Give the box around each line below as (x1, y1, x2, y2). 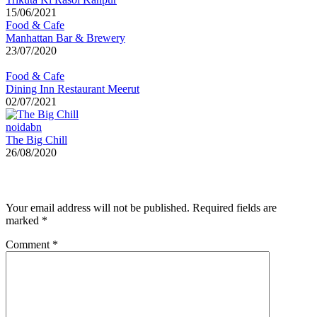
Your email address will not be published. (6, 201, 190, 214)
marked (6, 214, 42, 226)
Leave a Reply (6, 173, 88, 188)
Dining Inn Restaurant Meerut (6, 83, 139, 96)
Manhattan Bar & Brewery (6, 32, 125, 45)
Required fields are (192, 201, 277, 214)
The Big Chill (6, 134, 67, 146)
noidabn (6, 121, 42, 134)
